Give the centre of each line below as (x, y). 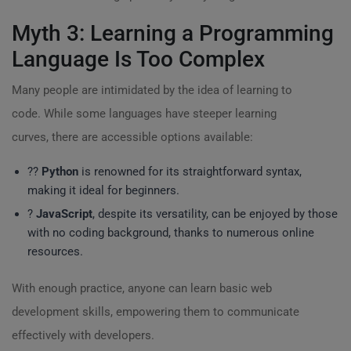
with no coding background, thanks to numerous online (171, 233)
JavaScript (64, 214)
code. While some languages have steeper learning (144, 114)
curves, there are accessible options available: (132, 137)
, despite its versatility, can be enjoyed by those (215, 214)
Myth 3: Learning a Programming (173, 33)
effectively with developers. (83, 335)
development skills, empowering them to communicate (156, 312)
